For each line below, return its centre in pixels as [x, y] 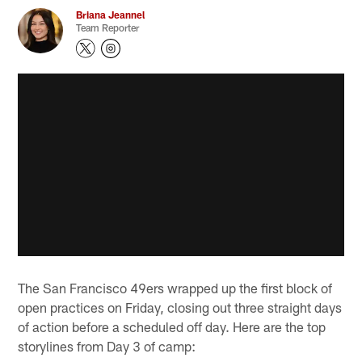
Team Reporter [108, 28]
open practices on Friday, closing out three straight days [180, 307]
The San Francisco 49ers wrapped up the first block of [175, 287]
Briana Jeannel [111, 15]
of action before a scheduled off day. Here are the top [172, 326]
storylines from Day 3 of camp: [107, 345]
